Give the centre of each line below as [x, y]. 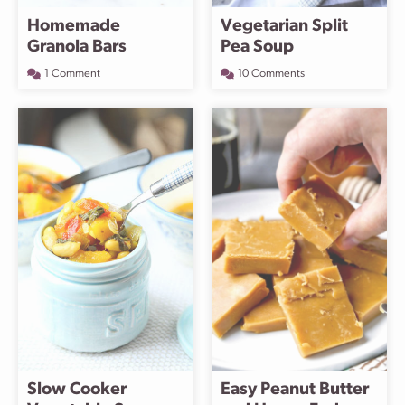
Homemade [74, 27]
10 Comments [271, 74]
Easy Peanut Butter [295, 390]
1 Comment [72, 74]
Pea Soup [257, 47]
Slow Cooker [77, 390]
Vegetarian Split [284, 27]
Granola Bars [77, 47]
